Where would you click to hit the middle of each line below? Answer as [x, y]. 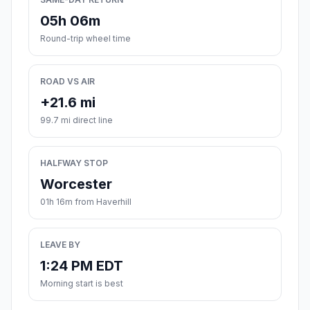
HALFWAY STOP [74, 163]
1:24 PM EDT [82, 266]
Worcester [76, 184]
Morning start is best [82, 284]
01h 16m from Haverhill [86, 202]
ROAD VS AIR [67, 82]
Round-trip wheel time [85, 39]
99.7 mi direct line [76, 120]
